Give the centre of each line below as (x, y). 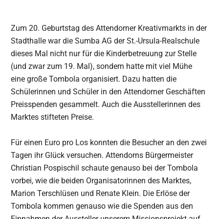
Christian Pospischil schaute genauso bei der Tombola (105, 168)
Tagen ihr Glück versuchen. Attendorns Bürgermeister (102, 155)
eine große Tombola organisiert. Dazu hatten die (94, 79)
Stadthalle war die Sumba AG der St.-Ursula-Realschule (105, 41)
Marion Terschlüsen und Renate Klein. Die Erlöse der (100, 193)
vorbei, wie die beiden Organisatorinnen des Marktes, (101, 180)
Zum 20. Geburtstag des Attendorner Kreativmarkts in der (109, 28)
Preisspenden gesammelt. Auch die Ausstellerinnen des (106, 104)
